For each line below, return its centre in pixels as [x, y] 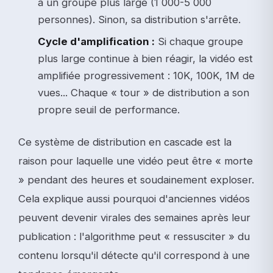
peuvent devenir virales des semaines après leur [134, 218]
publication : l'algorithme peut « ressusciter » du [134, 236]
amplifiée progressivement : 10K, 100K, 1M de [146, 76]
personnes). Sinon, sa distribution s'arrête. [139, 19]
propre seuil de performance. [109, 110]
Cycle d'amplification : [96, 41]
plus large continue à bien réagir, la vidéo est [145, 58]
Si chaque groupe [199, 41]
